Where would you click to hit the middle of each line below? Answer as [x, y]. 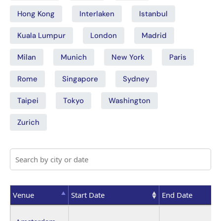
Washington [129, 100]
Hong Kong [36, 14]
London [104, 35]
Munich [74, 57]
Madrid [154, 35]
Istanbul [153, 14]
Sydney [136, 79]
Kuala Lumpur [41, 35]
